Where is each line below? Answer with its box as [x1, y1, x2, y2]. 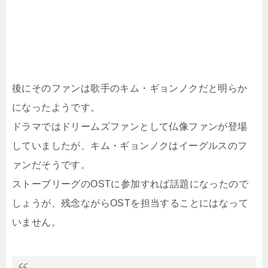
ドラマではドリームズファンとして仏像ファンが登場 [12, 121, 248, 132]
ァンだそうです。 [12, 159, 91, 170]
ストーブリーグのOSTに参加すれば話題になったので [12, 178, 248, 189]
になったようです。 [12, 102, 100, 112]
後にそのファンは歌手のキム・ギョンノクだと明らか [12, 83, 248, 93]
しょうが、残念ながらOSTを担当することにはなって [12, 197, 248, 208]
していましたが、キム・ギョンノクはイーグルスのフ [12, 140, 248, 151]
